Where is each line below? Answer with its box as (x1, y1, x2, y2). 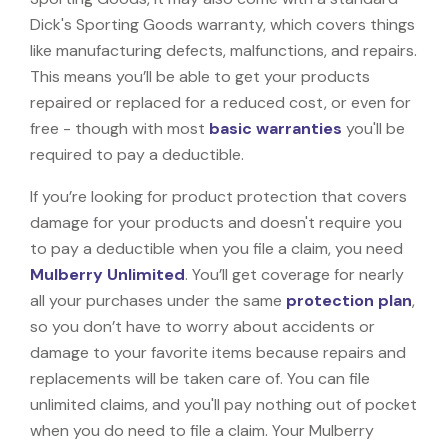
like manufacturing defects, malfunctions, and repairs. (30, 39, 417, 61)
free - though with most (30, 117, 209, 139)
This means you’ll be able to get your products (30, 65, 370, 87)
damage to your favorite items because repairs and (30, 341, 406, 363)
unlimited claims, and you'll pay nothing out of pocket (30, 393, 417, 415)
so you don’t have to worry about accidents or (30, 315, 375, 337)
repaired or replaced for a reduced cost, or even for (30, 91, 411, 113)
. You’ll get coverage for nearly (185, 263, 404, 285)
